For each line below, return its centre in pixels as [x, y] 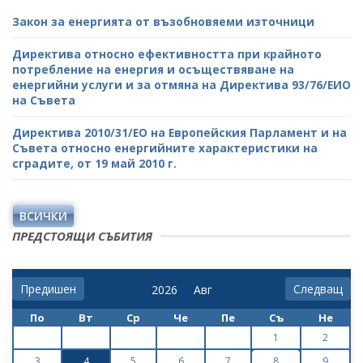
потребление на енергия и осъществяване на [153, 69]
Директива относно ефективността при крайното [167, 54]
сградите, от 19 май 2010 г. [94, 163]
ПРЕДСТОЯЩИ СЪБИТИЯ [82, 236]
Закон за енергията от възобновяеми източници [163, 21]
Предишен [48, 289]
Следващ [318, 289]
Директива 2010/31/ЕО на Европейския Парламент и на [179, 132]
